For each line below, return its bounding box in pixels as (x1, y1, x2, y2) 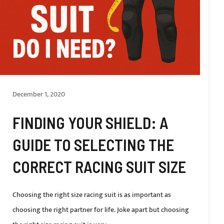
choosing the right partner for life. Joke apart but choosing (12, 204, 189, 215)
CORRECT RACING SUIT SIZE (12, 157, 186, 176)
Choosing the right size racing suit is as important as (12, 189, 171, 200)
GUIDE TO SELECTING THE (12, 135, 174, 154)
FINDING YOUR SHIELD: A (12, 113, 168, 132)
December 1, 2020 (12, 88, 65, 100)
